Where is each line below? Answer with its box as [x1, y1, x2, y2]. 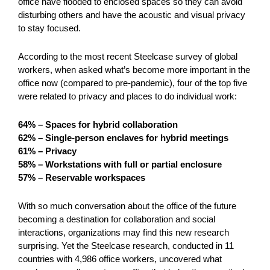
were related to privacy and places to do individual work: [18, 90, 237, 101]
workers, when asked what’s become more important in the [18, 64, 250, 75]
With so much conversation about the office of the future [18, 200, 236, 211]
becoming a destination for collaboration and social [18, 213, 215, 224]
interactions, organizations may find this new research [18, 227, 229, 237]
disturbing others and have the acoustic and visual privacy [18, 9, 245, 20]
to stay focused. [18, 22, 81, 33]
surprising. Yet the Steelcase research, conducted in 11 [18, 240, 234, 251]
